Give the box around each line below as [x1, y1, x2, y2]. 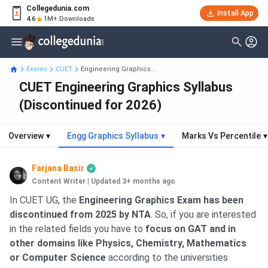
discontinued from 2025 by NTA [10, 209, 151, 221]
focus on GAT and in [143, 223, 236, 235]
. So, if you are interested [151, 209, 256, 221]
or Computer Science [10, 252, 106, 264]
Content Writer [32, 177, 86, 186]
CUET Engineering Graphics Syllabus [19, 80, 233, 95]
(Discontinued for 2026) [19, 98, 162, 113]
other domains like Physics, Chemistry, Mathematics [10, 237, 246, 249]
